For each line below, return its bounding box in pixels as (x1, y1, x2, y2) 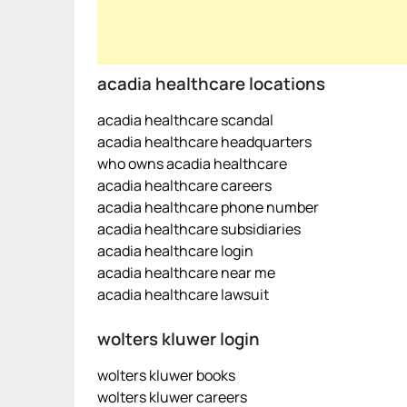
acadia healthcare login (97, 241, 253, 261)
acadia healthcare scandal (97, 110, 273, 130)
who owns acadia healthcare (97, 154, 287, 174)
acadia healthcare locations (97, 72, 325, 95)
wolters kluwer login (97, 327, 260, 351)
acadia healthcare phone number (97, 197, 319, 217)
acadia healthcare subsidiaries (97, 219, 301, 239)
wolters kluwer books (97, 365, 235, 385)
